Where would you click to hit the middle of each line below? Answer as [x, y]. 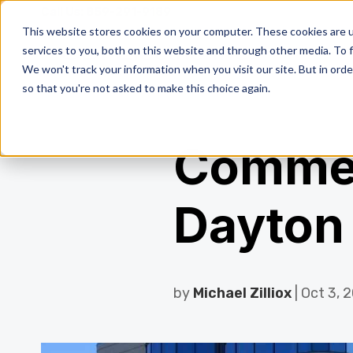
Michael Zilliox [242, 294]
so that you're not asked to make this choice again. [146, 88]
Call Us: [62, 12]
